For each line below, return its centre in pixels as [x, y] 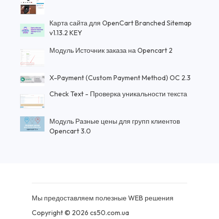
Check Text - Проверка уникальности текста [119, 94]
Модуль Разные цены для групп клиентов [115, 121]
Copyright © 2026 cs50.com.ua [80, 213]
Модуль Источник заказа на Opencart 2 [111, 51]
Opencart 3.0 [70, 131]
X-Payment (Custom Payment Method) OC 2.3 [120, 78]
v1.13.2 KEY [66, 33]
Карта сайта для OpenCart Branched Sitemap [121, 23]
